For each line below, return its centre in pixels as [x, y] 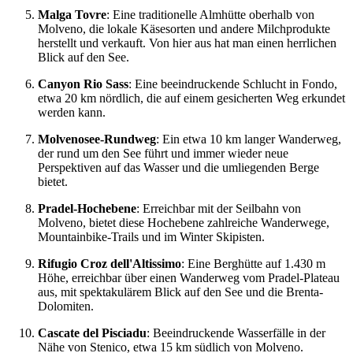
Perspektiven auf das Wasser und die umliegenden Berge [178, 167]
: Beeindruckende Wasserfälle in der [236, 333]
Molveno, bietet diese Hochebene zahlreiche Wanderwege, [184, 222]
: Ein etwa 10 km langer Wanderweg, [249, 139]
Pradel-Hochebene [87, 208]
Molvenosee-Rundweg [97, 139]
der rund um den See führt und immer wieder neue [163, 153]
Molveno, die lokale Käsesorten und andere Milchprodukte [184, 28]
